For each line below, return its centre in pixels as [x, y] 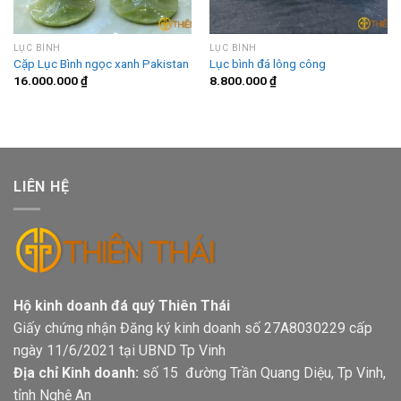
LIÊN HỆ [42, 187]
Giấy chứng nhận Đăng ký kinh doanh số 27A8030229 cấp [193, 328]
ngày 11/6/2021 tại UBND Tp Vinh [119, 350]
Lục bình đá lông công [267, 64]
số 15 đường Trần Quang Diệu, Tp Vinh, [264, 372]
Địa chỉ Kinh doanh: [78, 372]
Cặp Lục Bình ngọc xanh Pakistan [101, 64]
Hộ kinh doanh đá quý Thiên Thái [152, 305]
